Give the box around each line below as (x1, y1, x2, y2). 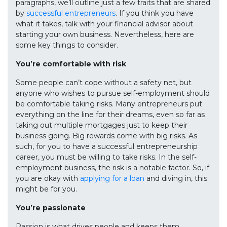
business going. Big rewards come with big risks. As (16, 131, 197, 141)
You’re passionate (16, 203, 86, 213)
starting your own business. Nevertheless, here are (16, 30, 194, 40)
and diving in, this (144, 174, 207, 183)
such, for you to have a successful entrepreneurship (16, 142, 198, 152)
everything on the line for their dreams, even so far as (16, 110, 205, 120)
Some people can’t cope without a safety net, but (16, 78, 192, 88)
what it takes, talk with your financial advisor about (16, 19, 193, 29)
